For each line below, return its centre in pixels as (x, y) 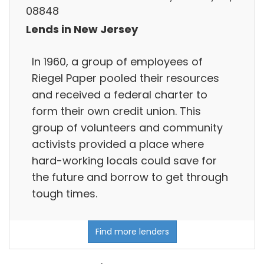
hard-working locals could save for (124, 160)
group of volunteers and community (127, 127)
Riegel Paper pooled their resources (126, 78)
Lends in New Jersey (82, 29)
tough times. (65, 193)
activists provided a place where (118, 144)
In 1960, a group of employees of (117, 61)
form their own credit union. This (116, 111)
